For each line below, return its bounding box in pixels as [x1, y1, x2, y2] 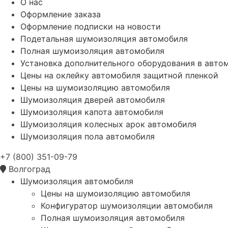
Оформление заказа [20, 9, 101, 19]
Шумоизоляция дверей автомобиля [20, 94, 165, 105]
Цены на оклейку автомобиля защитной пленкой [20, 70, 218, 80]
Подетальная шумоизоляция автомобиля [20, 33, 188, 44]
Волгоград [9, 163, 50, 174]
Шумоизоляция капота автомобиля [20, 106, 163, 117]
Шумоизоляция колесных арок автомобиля [20, 119, 196, 129]
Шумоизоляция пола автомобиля [20, 131, 155, 141]
